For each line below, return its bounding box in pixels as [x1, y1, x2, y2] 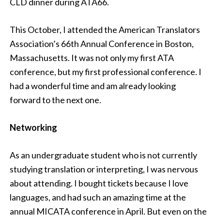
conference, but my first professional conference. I [10, 66, 201, 77]
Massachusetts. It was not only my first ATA [10, 52, 174, 63]
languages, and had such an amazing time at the [10, 192, 186, 202]
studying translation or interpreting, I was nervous [10, 164, 198, 174]
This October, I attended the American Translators [10, 24, 200, 35]
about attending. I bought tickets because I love [10, 178, 188, 188]
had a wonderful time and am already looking [10, 80, 176, 91]
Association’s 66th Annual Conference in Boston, [10, 38, 194, 49]
